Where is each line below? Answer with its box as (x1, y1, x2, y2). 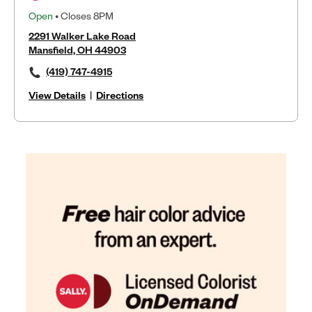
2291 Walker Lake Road (29, 29, 136, 42)
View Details (29, 88, 86, 102)
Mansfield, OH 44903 (29, 43, 126, 56)
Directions (96, 88, 143, 102)
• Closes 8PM (53, 9, 114, 22)
